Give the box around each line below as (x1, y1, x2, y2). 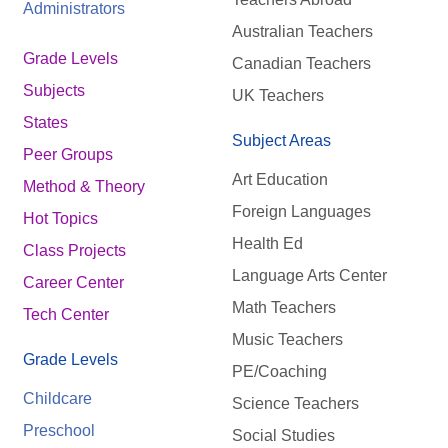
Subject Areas (231, 132, 331, 150)
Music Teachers (231, 330, 343, 348)
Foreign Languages (231, 202, 371, 220)
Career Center (23, 274, 124, 292)
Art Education (231, 170, 328, 188)
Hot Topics (23, 210, 98, 228)
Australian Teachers (231, 23, 373, 41)
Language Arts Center (231, 266, 387, 284)
